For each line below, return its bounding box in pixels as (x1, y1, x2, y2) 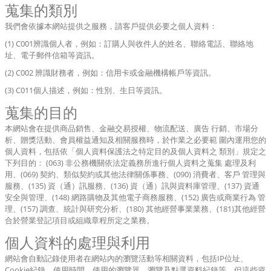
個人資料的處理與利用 (5, 232, 150, 252)
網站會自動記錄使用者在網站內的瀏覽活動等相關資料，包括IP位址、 (5, 253, 248, 264)
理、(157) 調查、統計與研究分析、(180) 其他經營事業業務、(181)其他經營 (5, 203, 266, 214)
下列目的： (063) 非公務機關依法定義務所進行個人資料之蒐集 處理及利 (5, 157, 256, 168)
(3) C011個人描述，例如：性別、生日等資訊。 (5, 85, 167, 96)
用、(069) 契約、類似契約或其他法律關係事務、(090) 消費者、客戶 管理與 (5, 169, 266, 180)
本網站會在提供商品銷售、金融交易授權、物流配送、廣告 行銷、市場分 (5, 123, 258, 134)
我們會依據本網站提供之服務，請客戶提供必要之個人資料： (5, 21, 217, 31)
